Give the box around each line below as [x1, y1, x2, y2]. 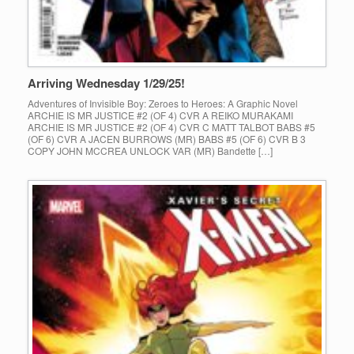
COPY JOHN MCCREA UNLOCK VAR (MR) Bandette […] [28, 144, 273, 158]
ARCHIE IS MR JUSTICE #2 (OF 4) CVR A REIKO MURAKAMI [28, 108, 293, 122]
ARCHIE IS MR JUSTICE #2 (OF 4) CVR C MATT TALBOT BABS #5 [28, 120, 315, 134]
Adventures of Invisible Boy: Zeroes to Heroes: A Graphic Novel [28, 96, 298, 111]
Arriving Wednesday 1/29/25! [28, 74, 185, 92]
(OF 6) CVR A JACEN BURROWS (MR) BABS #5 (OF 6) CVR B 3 [28, 132, 306, 146]
